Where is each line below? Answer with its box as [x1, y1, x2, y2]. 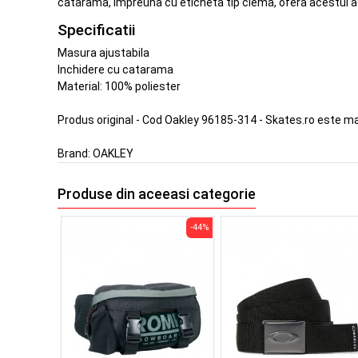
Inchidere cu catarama [58, 63, 173, 77]
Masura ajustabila [58, 46, 149, 60]
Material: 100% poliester [58, 80, 181, 93]
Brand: [58, 147, 93, 161]
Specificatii [58, 20, 135, 39]
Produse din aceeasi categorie [58, 185, 256, 202]
